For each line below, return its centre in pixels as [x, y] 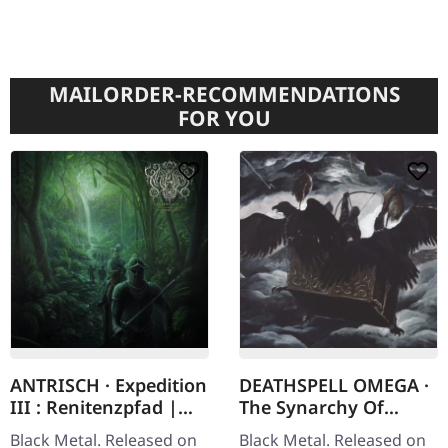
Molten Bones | [307, 429]
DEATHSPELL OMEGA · [334, 385]
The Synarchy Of [311, 407]
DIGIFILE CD [63, 429]
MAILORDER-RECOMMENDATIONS [224, 94]
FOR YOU [224, 118]
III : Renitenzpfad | [94, 407]
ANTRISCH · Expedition [108, 385]
